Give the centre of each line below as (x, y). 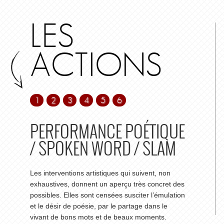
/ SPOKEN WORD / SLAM (103, 148)
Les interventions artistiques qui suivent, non (100, 173)
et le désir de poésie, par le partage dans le (99, 206)
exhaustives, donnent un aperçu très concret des (107, 184)
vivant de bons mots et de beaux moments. (98, 217)
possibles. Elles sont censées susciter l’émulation (107, 195)
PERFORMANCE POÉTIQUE (107, 131)
